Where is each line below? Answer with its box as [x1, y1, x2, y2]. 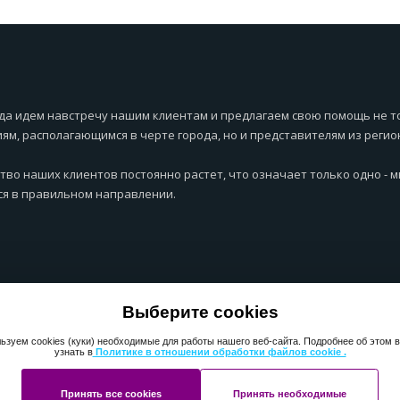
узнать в [54, 346, 93, 358]
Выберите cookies [121, 302, 279, 321]
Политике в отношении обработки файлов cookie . [92, 346, 346, 358]
